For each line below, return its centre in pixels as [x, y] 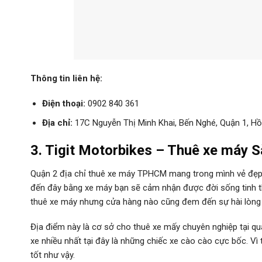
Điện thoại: [63, 104]
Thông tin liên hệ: [66, 78]
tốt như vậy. [53, 255]
